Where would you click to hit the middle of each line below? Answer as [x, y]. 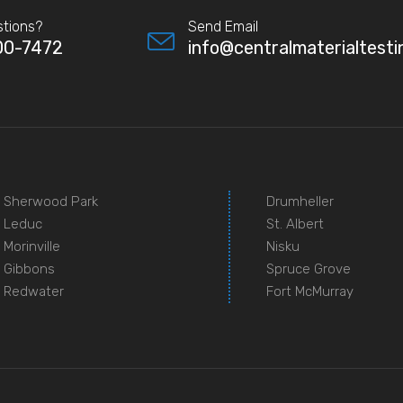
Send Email [223, 26]
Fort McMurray [310, 291]
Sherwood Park [50, 201]
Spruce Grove [309, 269]
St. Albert [295, 224]
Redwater [33, 291]
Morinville [31, 246]
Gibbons [29, 269]
